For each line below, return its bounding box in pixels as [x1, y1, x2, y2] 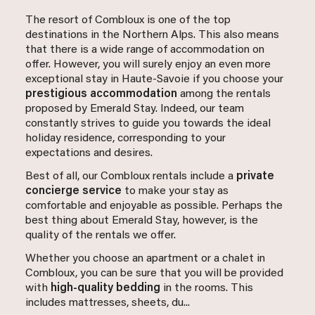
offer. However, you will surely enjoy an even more [25, 59, 271, 71]
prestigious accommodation [25, 89, 177, 101]
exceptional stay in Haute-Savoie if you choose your [25, 74, 283, 86]
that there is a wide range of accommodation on [25, 44, 264, 56]
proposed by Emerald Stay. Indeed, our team [25, 103, 244, 115]
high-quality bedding [51, 283, 160, 295]
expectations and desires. [25, 148, 153, 160]
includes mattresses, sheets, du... [25, 297, 190, 309]
